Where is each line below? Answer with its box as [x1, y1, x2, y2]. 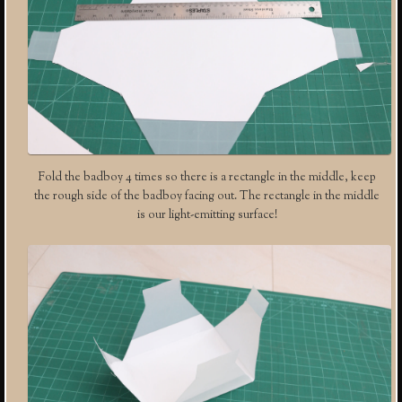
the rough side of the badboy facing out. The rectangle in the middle [34, 188, 380, 205]
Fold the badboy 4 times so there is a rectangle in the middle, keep [38, 169, 376, 186]
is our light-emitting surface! [136, 206, 277, 223]
